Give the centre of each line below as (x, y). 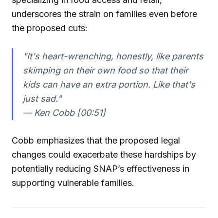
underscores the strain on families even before (104, 14)
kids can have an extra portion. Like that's (109, 84)
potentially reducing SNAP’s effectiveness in (100, 169)
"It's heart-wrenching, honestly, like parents (113, 56)
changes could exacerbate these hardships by (104, 155)
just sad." (42, 98)
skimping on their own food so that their (105, 70)
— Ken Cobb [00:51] (64, 112)
